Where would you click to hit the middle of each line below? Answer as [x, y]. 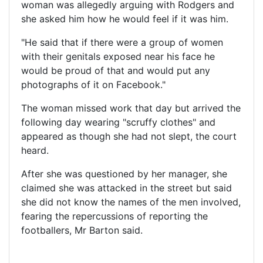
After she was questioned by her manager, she [124, 173]
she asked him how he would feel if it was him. [125, 18]
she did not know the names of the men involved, [131, 202]
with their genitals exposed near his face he [118, 56]
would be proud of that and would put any [116, 70]
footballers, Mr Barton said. [82, 230]
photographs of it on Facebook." [93, 84]
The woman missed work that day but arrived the [131, 108]
